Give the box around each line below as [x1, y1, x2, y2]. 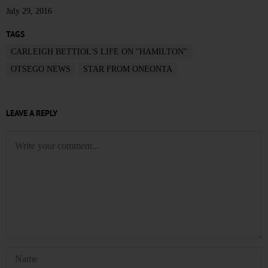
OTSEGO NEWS [11, 64, 71, 74]
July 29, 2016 [6, 6, 52, 16]
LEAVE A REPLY [6, 107, 57, 118]
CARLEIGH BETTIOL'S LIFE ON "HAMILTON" [11, 47, 187, 56]
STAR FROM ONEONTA [83, 64, 172, 74]
